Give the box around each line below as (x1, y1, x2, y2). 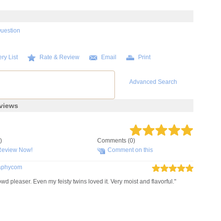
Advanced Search (129, 78, 177, 85)
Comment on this (108, 147, 153, 153)
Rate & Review (39, 54, 79, 61)
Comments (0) (97, 137, 136, 144)
